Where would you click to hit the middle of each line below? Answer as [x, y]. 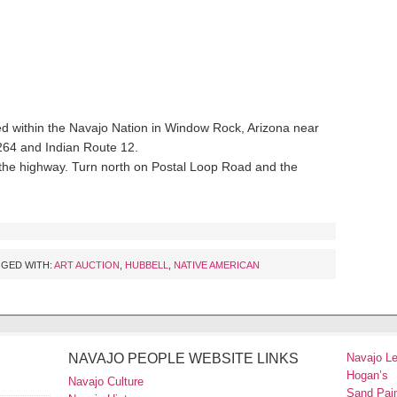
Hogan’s [367, 375]
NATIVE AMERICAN [217, 265]
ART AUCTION [87, 265]
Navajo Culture [106, 381]
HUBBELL [147, 265]
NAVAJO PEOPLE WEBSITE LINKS [183, 358]
